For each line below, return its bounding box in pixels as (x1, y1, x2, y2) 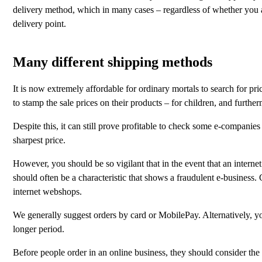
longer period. (13, 223, 64, 234)
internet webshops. (13, 186, 82, 196)
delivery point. (13, 18, 66, 29)
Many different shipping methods (13, 54, 212, 70)
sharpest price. (13, 135, 65, 145)
